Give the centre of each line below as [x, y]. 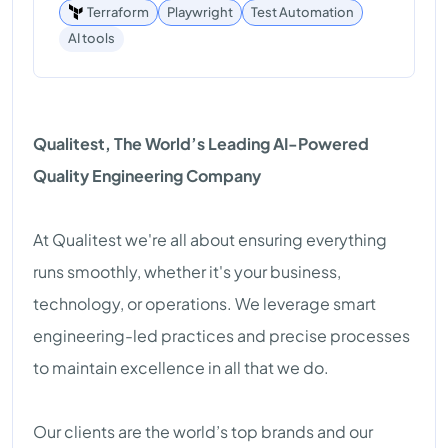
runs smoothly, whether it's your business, [187, 271]
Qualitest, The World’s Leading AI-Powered [201, 143]
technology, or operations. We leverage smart [204, 303]
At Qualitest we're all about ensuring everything [210, 239]
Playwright [200, 11]
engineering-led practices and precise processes [221, 335]
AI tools [91, 37]
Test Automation [302, 11]
